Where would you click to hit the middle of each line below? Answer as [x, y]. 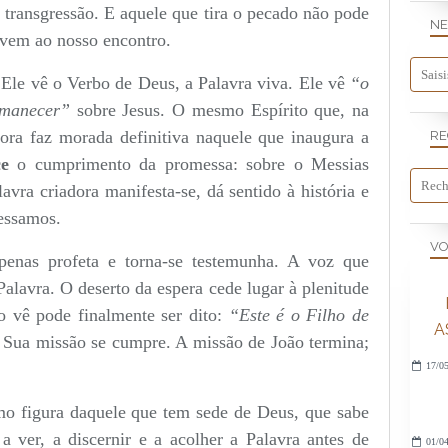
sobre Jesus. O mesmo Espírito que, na [219, 110]
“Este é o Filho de [299, 315]
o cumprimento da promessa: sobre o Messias [188, 164]
